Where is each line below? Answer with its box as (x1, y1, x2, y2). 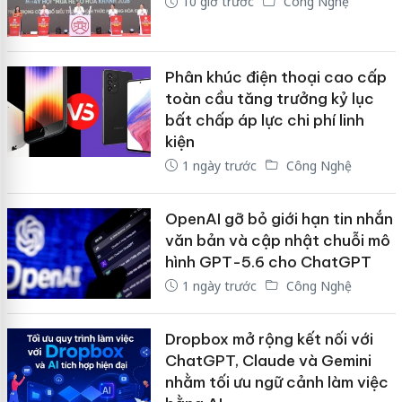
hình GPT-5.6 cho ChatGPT (164, 251, 371, 272)
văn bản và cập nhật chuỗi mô (164, 230, 390, 250)
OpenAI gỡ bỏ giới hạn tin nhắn (164, 208, 393, 229)
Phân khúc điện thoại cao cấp (164, 66, 387, 87)
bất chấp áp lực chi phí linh (164, 109, 364, 130)
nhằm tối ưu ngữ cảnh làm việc (164, 372, 389, 393)
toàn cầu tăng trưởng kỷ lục (164, 88, 374, 109)
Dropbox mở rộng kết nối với (164, 329, 373, 350)
